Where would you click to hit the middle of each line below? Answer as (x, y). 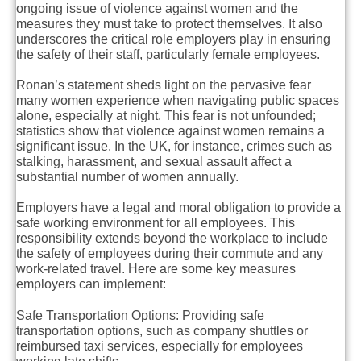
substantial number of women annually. (127, 177)
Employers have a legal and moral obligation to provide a (178, 208)
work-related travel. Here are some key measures (156, 269)
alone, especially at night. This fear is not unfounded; (166, 116)
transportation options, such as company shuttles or (162, 330)
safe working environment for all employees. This (156, 223)
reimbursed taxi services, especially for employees (160, 346)
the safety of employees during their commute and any (170, 254)
